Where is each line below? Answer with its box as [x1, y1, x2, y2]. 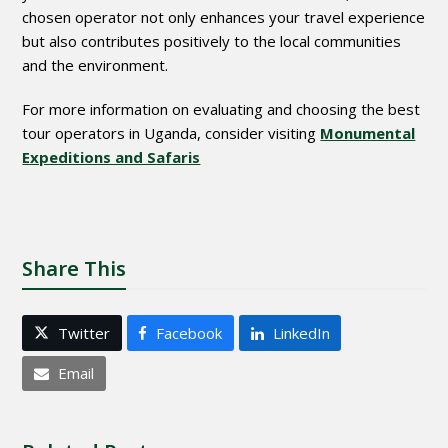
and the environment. [22, 55, 169, 76]
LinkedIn [272, 322, 330, 343]
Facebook [156, 322, 223, 343]
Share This [22, 255, 127, 283]
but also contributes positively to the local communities [22, 31, 402, 52]
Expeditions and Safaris [22, 147, 201, 168]
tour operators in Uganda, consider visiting [22, 123, 321, 144]
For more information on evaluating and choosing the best [22, 99, 421, 120]
